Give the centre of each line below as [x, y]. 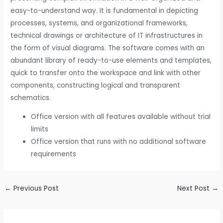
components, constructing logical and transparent [96, 85]
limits [40, 129]
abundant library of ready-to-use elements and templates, [111, 60]
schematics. [31, 98]
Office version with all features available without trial [121, 117]
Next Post [194, 189]
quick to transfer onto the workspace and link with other [106, 73]
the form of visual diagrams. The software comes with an [108, 48]
